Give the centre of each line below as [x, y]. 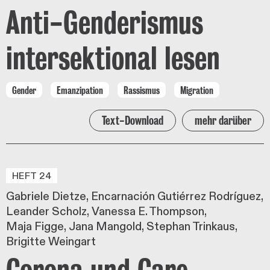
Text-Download [133, 120]
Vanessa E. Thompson [148, 211]
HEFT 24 [32, 176]
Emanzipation [80, 90]
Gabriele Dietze [46, 196]
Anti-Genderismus [105, 22]
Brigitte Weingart [51, 241]
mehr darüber [223, 120]
